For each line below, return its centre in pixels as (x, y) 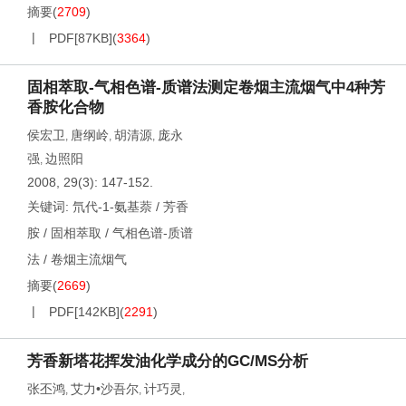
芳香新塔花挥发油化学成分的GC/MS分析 (168, 361)
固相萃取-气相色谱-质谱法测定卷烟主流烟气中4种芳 (206, 87)
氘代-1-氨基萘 (112, 207)
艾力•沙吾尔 (105, 389)
